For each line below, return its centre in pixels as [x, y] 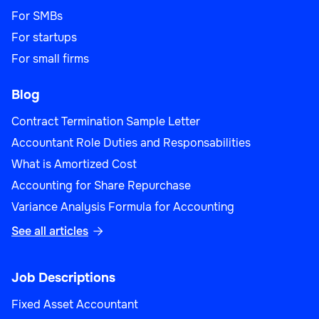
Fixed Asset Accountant [75, 305]
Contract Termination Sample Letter [106, 122]
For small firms [50, 59]
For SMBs [37, 16]
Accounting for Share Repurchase [101, 186]
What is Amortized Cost [74, 164]
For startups [44, 38]
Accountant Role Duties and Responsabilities [131, 143]
